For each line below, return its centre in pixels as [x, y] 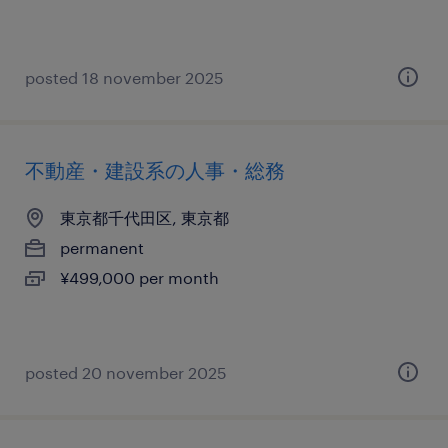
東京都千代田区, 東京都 [144, 217]
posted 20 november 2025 [126, 372]
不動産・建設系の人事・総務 [155, 170]
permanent [102, 247]
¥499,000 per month [139, 277]
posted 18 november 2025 [124, 77]
